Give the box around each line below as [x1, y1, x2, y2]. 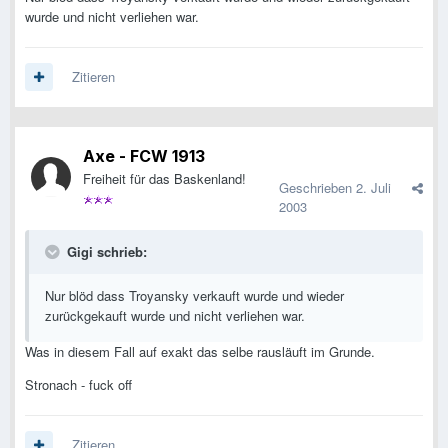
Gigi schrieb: [63, 242, 147, 262]
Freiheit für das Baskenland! [83, 169, 246, 189]
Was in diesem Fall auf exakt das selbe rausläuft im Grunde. [25, 342, 375, 362]
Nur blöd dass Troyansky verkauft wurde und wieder [45, 286, 344, 306]
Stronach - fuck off [25, 375, 132, 395]
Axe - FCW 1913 [83, 146, 205, 167]
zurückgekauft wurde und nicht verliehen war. [45, 306, 305, 326]
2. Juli [356, 178, 391, 198]
